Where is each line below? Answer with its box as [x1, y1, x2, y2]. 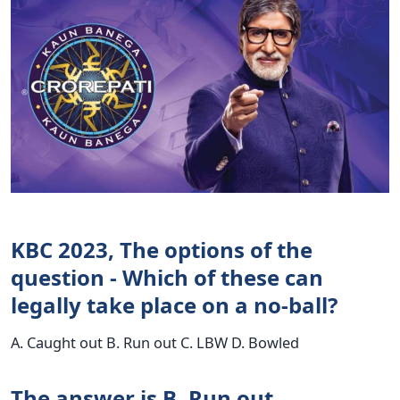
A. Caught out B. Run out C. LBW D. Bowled [11, 332, 299, 354]
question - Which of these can [11, 262, 323, 293]
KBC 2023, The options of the [11, 235, 312, 265]
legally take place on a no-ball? [11, 290, 337, 321]
